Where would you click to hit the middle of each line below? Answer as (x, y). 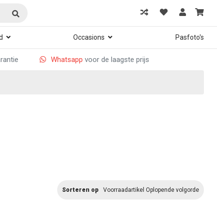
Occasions (89, 37)
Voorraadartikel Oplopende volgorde (151, 190)
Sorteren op (80, 190)
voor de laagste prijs (116, 60)
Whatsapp (67, 60)
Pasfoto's (189, 37)
